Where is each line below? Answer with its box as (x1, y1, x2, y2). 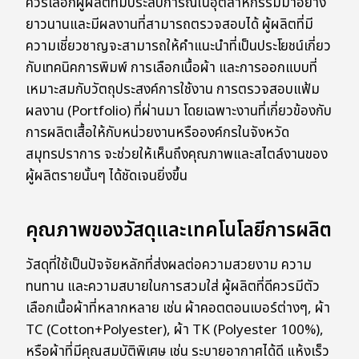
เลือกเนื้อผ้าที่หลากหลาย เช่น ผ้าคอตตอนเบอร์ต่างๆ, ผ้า (26, 298, 330, 320)
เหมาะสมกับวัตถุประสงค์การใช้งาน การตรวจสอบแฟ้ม (26, 79, 320, 101)
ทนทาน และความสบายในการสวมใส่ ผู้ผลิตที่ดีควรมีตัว (26, 276, 320, 298)
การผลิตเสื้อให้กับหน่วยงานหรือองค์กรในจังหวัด (26, 123, 289, 144)
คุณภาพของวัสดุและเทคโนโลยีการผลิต (26, 216, 332, 246)
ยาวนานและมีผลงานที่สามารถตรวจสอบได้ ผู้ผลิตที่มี (26, 14, 313, 36)
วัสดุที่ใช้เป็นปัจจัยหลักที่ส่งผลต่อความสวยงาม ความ (26, 255, 312, 276)
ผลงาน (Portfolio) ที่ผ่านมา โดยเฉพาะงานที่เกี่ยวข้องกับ (26, 101, 332, 123)
